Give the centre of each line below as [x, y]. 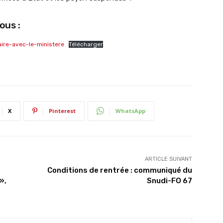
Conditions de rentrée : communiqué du [119, 170]
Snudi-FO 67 [169, 180]
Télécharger [86, 44]
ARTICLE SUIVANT [168, 159]
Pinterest [62, 111]
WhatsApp [130, 111]
